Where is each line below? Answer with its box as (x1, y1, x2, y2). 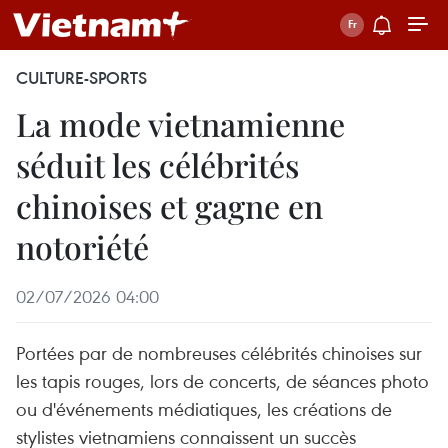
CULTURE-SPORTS (16, 67, 147, 89)
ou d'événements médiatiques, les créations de (16, 396, 392, 421)
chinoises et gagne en (16, 184, 323, 227)
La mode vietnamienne (16, 102, 345, 145)
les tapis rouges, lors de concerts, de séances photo (16, 368, 429, 393)
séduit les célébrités (16, 143, 299, 186)
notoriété (16, 225, 149, 268)
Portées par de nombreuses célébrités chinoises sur (16, 340, 422, 365)
